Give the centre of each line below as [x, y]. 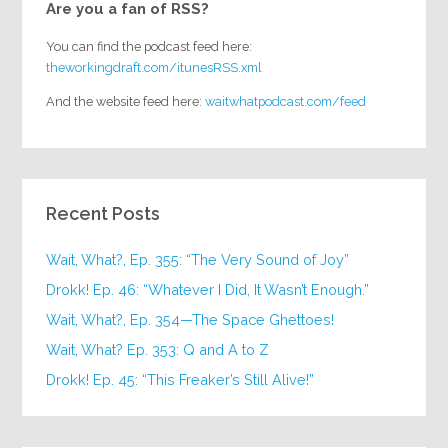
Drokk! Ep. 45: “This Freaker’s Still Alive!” [180, 380]
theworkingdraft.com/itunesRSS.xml [154, 68]
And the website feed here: [126, 101]
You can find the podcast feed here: [149, 47]
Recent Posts [103, 214]
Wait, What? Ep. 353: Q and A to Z [158, 350]
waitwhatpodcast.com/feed [286, 101]
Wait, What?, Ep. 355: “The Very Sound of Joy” [198, 260]
